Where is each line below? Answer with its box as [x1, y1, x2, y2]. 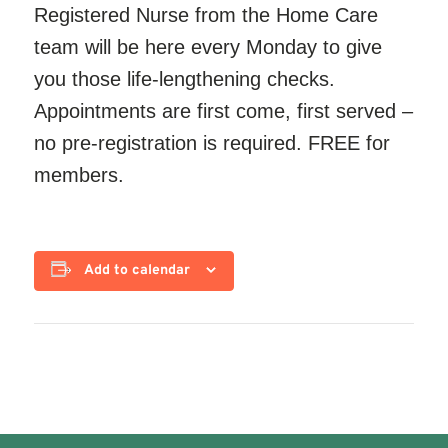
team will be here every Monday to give [33, 36, 382, 58]
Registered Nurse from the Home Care [33, 4, 378, 26]
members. [33, 164, 124, 186]
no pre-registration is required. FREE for [33, 132, 390, 154]
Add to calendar [84, 262, 191, 279]
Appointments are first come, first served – [33, 100, 413, 122]
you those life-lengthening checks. [33, 68, 335, 90]
